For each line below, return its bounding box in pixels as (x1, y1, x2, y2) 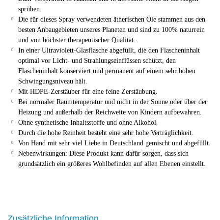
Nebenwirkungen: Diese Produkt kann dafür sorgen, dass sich (18, 150, 189, 157)
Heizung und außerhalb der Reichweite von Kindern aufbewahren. (18, 109, 202, 116)
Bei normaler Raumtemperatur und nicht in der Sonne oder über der (18, 98, 207, 106)
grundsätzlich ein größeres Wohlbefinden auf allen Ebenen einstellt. (18, 160, 206, 167)
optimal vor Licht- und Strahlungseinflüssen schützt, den (18, 57, 176, 64)
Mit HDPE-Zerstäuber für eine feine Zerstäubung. (18, 88, 158, 95)
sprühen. (18, 5, 42, 13)
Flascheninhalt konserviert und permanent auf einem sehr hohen (18, 67, 195, 75)
